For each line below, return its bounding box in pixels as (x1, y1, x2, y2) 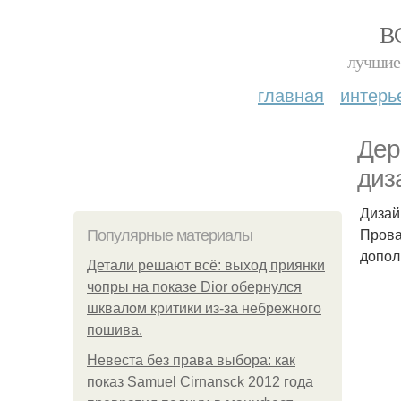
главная (258, 81, 324, 107)
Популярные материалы (87, 226, 252, 244)
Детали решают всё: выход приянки (87, 258, 325, 273)
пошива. (87, 322, 142, 337)
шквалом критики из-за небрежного (87, 301, 321, 316)
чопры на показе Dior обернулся (87, 279, 302, 294)
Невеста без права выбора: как (87, 353, 295, 368)
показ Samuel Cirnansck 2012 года (87, 374, 313, 389)
